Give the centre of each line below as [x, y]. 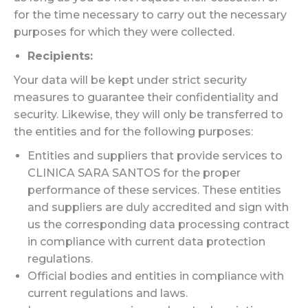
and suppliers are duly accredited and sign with [158, 207]
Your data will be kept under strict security [130, 80]
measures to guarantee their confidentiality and [146, 97]
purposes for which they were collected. [124, 32]
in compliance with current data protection [146, 242]
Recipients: [60, 56]
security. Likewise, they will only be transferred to [148, 114]
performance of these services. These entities [154, 190]
